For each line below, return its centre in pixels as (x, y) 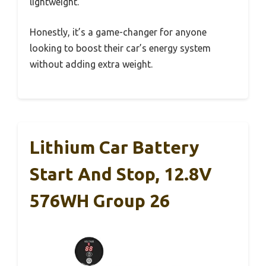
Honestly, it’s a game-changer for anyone (118, 32)
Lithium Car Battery (114, 148)
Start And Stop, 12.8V (121, 174)
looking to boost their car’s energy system (120, 48)
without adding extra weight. (91, 64)
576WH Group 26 (100, 201)
